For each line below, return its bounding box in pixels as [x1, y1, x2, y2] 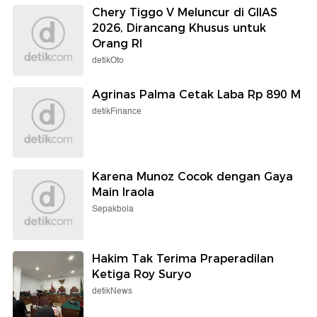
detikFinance [92, 104, 142, 118]
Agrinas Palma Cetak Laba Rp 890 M [92, 87, 301, 101]
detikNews [92, 284, 132, 298]
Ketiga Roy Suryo [92, 267, 191, 281]
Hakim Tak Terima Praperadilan [92, 251, 274, 265]
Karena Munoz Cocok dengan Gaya [92, 169, 293, 183]
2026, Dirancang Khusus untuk [92, 21, 266, 35]
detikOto [92, 53, 124, 67]
